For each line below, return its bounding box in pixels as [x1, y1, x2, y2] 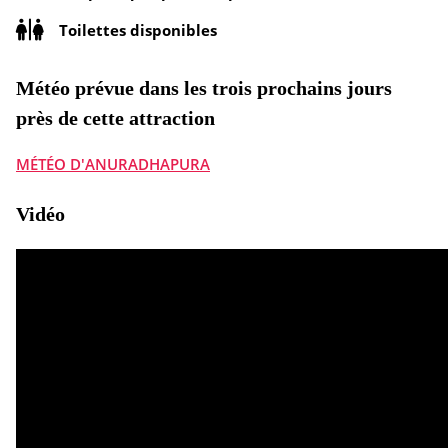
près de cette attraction [16, 107, 215, 129]
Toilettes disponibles [59, 19, 217, 40]
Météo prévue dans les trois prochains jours [16, 77, 392, 99]
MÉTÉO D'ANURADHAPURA [16, 154, 210, 174]
